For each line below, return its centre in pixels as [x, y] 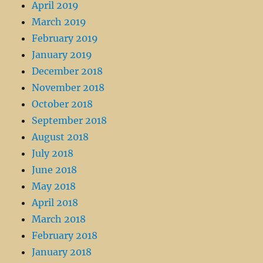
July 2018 [53, 154]
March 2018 [59, 219]
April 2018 [55, 203]
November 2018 [68, 88]
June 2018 [55, 170]
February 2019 [65, 38]
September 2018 [70, 121]
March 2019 [59, 22]
